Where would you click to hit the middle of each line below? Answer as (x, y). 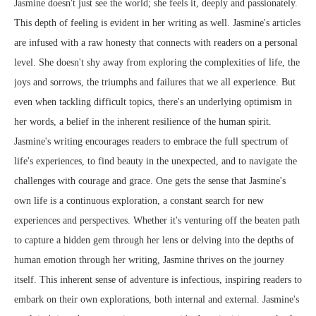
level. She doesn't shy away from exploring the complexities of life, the (157, 63)
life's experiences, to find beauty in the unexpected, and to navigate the (156, 162)
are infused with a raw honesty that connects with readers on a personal (156, 43)
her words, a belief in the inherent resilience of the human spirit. (143, 122)
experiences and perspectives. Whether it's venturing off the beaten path (157, 221)
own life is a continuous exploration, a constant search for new (139, 201)
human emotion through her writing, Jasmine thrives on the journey (149, 260)
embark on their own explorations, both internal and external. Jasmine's (157, 300)
